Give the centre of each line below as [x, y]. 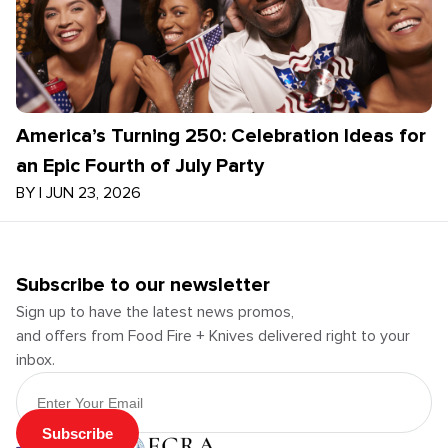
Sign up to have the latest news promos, [155, 312]
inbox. [35, 360]
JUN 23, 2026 [93, 193]
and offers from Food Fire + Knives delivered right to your [213, 336]
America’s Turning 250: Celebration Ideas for [221, 136]
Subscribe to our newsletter [143, 285]
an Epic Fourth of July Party [140, 166]
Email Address [63, 379]
